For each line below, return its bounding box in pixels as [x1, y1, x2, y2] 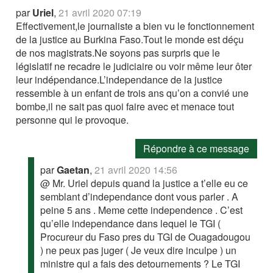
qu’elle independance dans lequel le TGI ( [40, 216, 221, 231]
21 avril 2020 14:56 [94, 163, 178, 177]
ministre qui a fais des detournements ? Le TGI [40, 257, 241, 271]
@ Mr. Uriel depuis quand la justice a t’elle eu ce [40, 176, 249, 191]
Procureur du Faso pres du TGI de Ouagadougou [40, 230, 251, 244]
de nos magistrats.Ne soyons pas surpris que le [16, 46, 221, 60]
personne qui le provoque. [16, 113, 129, 127]
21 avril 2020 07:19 [58, 5, 142, 20]
